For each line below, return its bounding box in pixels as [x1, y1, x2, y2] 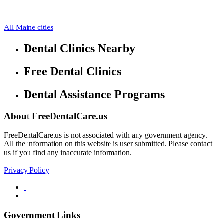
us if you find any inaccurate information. [4, 148, 132, 157]
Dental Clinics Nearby [24, 41, 135, 55]
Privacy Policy [4, 166, 49, 175]
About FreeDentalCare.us [4, 110, 107, 121]
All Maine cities [4, 23, 53, 31]
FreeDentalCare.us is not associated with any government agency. [4, 131, 207, 139]
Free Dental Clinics [24, 64, 121, 78]
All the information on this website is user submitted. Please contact [4, 139, 212, 148]
